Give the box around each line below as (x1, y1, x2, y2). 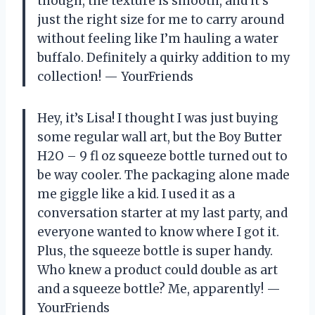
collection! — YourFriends (37, 68, 193, 84)
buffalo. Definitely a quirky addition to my (37, 49, 290, 65)
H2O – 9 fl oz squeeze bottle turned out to (37, 148, 288, 164)
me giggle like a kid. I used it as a (37, 186, 235, 202)
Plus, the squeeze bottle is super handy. (37, 243, 273, 259)
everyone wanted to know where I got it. (37, 224, 279, 240)
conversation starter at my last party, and (37, 205, 288, 221)
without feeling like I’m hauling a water (37, 30, 278, 46)
